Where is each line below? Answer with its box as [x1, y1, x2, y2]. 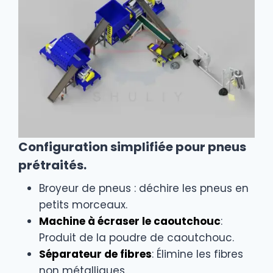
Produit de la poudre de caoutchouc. [39, 230, 234, 245]
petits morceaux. [39, 197, 127, 212]
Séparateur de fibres [39, 246, 152, 261]
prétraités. [18, 156, 87, 174]
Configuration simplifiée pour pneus [18, 138, 246, 155]
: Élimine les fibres [152, 246, 243, 261]
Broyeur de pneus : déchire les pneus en [39, 180, 249, 196]
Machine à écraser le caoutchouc [39, 213, 221, 229]
